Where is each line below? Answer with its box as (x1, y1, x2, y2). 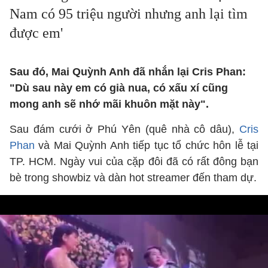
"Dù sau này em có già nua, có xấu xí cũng (10, 82, 228, 94)
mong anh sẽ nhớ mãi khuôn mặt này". (10, 98, 209, 110)
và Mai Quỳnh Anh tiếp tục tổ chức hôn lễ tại (35, 139, 258, 151)
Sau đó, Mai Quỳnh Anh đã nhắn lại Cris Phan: (10, 66, 246, 78)
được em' (10, 25, 63, 41)
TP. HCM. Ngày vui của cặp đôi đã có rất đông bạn (10, 156, 258, 167)
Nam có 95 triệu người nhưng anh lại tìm (10, 6, 248, 22)
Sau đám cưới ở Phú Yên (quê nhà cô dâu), (10, 123, 239, 135)
